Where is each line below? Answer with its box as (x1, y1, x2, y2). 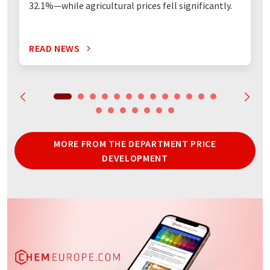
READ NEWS (29, 42, 80, 54)
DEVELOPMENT (102, 152, 168, 164)
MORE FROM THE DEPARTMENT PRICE (54, 137, 216, 149)
